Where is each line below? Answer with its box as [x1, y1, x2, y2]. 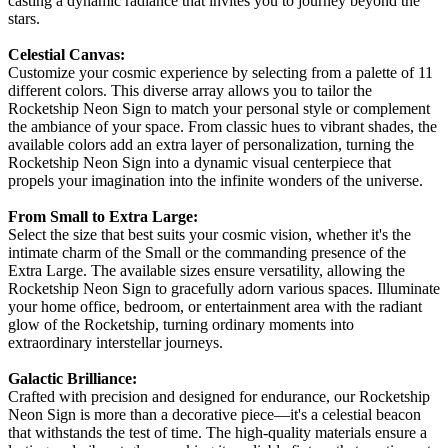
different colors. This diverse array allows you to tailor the [8, 81, 372, 99]
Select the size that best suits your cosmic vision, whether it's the [8, 225, 411, 243]
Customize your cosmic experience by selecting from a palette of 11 [8, 63, 433, 81]
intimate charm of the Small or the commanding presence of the [8, 243, 406, 261]
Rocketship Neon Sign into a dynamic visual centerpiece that [8, 153, 391, 171]
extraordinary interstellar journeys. [8, 333, 223, 351]
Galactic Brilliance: [8, 369, 137, 387]
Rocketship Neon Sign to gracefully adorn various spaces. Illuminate [8, 279, 440, 297]
